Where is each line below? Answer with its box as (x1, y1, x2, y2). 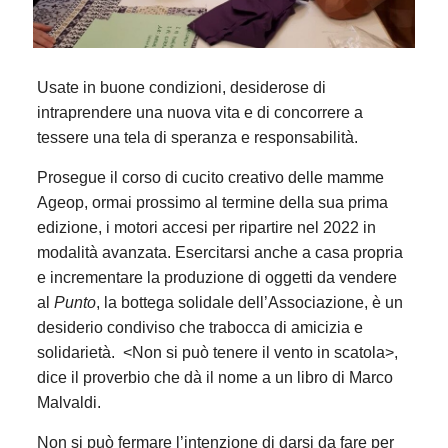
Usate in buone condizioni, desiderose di (36, 78, 326, 96)
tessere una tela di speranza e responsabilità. (36, 128, 358, 146)
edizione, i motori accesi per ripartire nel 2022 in (36, 218, 376, 236)
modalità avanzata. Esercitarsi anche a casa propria (36, 243, 403, 261)
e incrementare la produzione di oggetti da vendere (36, 268, 397, 286)
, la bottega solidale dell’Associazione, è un (95, 293, 403, 311)
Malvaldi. (36, 393, 101, 411)
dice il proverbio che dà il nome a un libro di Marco (36, 368, 393, 386)
